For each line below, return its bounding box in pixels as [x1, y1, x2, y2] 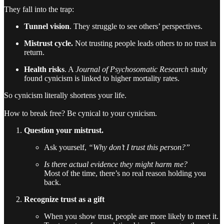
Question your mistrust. [24, 125, 103, 134]
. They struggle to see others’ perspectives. [69, 21, 202, 30]
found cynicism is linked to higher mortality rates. [24, 73, 179, 82]
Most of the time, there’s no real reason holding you [44, 168, 206, 177]
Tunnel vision [24, 21, 69, 30]
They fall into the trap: [4, 4, 74, 13]
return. [24, 47, 44, 56]
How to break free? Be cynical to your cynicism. [4, 108, 157, 117]
